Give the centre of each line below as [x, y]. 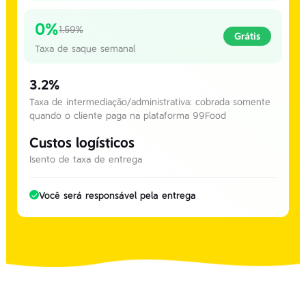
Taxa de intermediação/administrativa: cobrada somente [150, 102]
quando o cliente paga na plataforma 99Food [128, 115]
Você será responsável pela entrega [117, 195]
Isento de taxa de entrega [86, 159]
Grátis [247, 36]
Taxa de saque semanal [85, 48]
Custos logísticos [82, 143]
